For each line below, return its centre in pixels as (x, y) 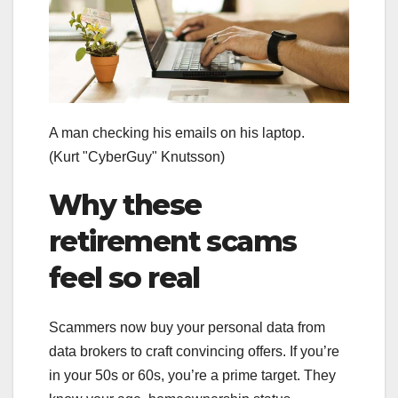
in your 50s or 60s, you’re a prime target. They (192, 376)
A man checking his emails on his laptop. (184, 132)
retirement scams (173, 241)
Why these (125, 204)
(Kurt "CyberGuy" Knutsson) (137, 156)
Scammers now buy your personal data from (187, 328)
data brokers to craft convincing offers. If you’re (194, 352)
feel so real (124, 277)
